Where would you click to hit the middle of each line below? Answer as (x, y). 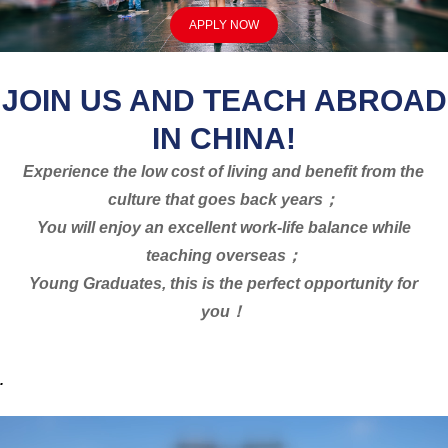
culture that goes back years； (224, 199)
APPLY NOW (223, 24)
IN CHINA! (224, 138)
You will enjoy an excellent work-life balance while (223, 227)
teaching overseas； (223, 255)
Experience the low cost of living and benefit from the (224, 171)
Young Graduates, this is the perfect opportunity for (224, 283)
